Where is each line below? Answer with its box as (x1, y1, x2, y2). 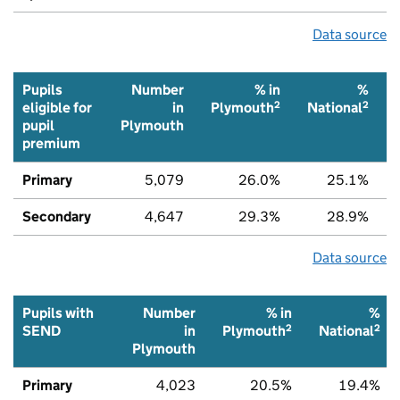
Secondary (22, 207, 91, 225)
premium (22, 134, 80, 152)
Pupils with (22, 304, 94, 321)
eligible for (22, 98, 92, 116)
